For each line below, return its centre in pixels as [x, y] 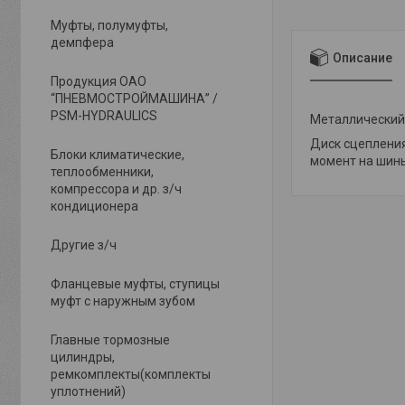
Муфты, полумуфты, [109, 25]
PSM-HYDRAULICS [104, 116]
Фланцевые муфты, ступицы [135, 284]
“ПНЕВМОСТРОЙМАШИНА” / [134, 99]
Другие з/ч [84, 245]
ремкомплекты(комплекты [131, 374]
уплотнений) [88, 391]
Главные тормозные [110, 340]
